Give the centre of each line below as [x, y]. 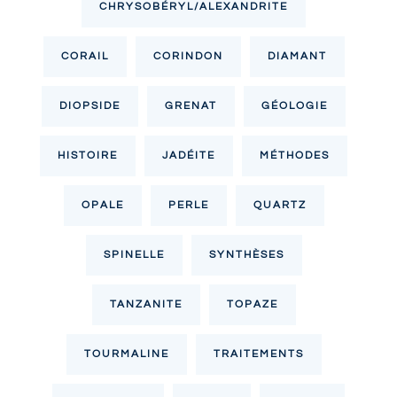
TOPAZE [252, 304]
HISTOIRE [88, 155]
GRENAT [191, 105]
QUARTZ [280, 205]
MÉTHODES [295, 155]
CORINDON [188, 56]
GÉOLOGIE [295, 105]
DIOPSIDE [90, 105]
